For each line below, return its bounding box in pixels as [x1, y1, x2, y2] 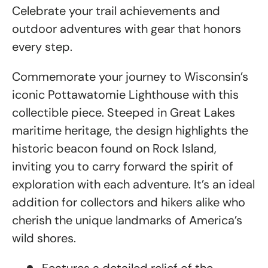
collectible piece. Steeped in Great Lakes [12, 105, 235, 121]
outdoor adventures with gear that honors [12, 21, 241, 37]
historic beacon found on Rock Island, [12, 141, 217, 157]
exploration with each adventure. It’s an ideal [12, 176, 255, 193]
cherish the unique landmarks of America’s [12, 212, 242, 229]
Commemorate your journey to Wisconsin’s [12, 69, 248, 85]
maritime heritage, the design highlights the [12, 123, 248, 139]
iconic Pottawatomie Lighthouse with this [12, 87, 239, 103]
